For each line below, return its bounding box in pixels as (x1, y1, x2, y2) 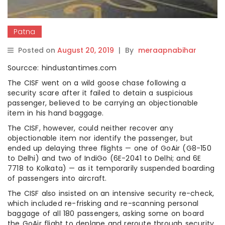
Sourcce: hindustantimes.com (8, 62, 117, 73)
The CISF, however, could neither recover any (8, 123, 173, 133)
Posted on (18, 45, 57, 55)
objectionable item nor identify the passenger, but (8, 133, 193, 143)
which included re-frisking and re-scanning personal (8, 198, 199, 208)
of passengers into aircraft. (8, 173, 107, 183)
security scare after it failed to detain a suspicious (8, 87, 193, 98)
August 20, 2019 (57, 45, 114, 55)
